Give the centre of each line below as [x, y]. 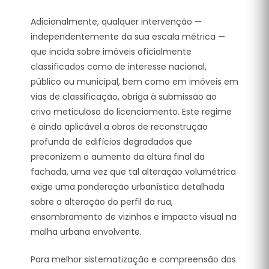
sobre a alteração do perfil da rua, [102, 201]
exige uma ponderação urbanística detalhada [128, 186]
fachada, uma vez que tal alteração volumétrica [133, 171]
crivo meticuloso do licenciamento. [105, 111]
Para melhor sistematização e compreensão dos [133, 259]
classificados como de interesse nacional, [119, 66]
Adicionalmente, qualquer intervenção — [116, 21]
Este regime [206, 111]
